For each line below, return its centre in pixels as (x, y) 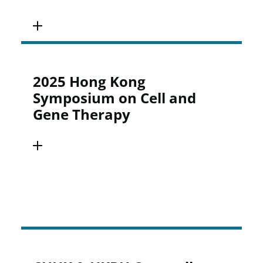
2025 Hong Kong (90, 81)
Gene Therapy (82, 114)
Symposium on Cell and (115, 98)
